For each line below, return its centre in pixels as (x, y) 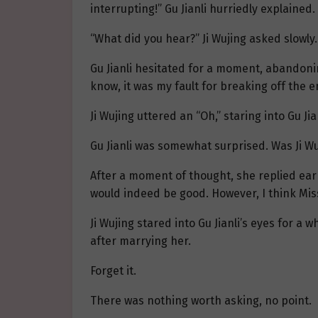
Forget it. (113, 271)
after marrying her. (141, 241)
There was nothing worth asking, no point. (201, 301)
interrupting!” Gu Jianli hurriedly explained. (203, 9)
